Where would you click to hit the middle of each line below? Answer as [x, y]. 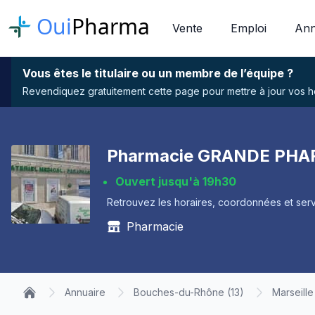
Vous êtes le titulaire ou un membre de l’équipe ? [158, 73]
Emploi [249, 28]
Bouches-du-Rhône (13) [189, 292]
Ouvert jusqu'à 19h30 [176, 181]
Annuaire [85, 292]
